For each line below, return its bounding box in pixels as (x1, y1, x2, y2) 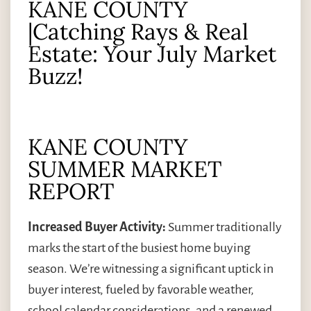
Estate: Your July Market (28, 40, 276, 69)
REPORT (28, 177, 114, 206)
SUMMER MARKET (28, 155, 221, 184)
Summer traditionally (166, 220, 282, 235)
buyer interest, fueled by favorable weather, (28, 283, 254, 297)
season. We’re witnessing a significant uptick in (28, 262, 274, 276)
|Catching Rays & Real (28, 17, 249, 47)
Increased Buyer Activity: (28, 220, 166, 235)
